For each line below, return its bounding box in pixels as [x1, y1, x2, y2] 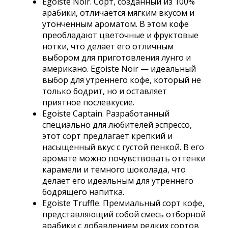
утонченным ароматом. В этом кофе [42, 18, 189, 30]
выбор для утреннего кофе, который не [42, 74, 201, 86]
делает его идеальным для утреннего [42, 175, 193, 187]
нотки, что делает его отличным [42, 41, 174, 52]
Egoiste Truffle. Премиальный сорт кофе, [42, 197, 205, 209]
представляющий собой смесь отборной [42, 209, 206, 220]
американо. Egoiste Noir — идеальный [42, 63, 196, 75]
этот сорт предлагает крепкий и [42, 130, 173, 142]
